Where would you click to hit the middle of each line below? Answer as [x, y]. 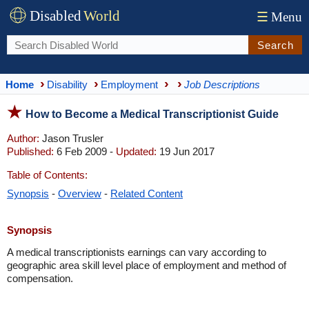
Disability [67, 84]
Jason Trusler [71, 138]
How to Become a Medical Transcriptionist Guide [152, 114]
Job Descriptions [222, 84]
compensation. [40, 278]
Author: [23, 138]
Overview [80, 193]
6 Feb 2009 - [85, 151]
